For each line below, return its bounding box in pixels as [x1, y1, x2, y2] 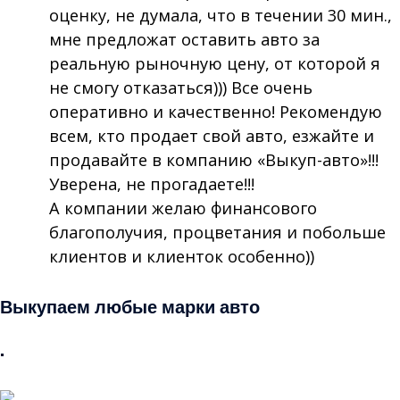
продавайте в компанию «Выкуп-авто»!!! [48, 148, 379, 171]
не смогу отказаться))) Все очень [48, 76, 312, 98]
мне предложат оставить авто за [48, 28, 320, 50]
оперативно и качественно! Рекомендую [48, 100, 382, 122]
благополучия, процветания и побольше [48, 221, 386, 243]
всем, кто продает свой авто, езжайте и [48, 124, 374, 146]
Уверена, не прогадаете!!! [48, 172, 254, 195]
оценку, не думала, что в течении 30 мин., [48, 4, 392, 26]
